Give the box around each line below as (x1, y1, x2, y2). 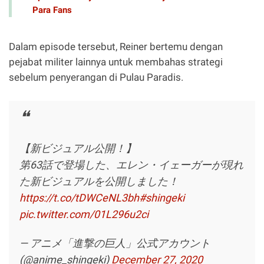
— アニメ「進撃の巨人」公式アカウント (19, 237, 211, 250)
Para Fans (32, 5, 72, 16)
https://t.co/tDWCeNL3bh (19, 191, 140, 204)
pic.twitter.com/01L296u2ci (19, 207, 149, 220)
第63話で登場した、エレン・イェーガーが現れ (19, 158, 244, 171)
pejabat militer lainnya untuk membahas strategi (9, 55, 223, 68)
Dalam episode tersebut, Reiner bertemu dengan (9, 40, 223, 52)
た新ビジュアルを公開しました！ (19, 174, 179, 187)
